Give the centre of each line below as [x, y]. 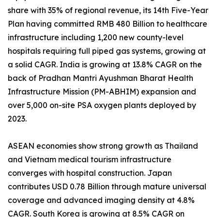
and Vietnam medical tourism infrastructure [90, 160]
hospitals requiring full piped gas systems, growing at [107, 51]
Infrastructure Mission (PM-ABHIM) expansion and [102, 92]
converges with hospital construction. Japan [90, 173]
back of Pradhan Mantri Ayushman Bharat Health [101, 78]
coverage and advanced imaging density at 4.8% [101, 200]
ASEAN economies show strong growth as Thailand [103, 146]
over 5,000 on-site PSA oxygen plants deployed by [102, 105]
